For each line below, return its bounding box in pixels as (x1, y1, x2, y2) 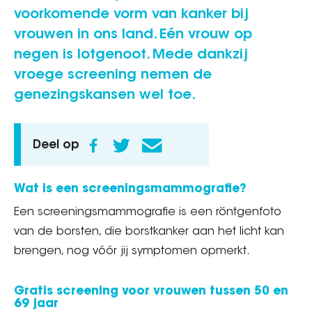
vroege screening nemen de (14, 68, 212, 82)
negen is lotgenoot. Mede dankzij (14, 48, 248, 62)
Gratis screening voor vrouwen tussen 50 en (14, 286, 288, 297)
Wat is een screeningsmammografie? (14, 183, 247, 195)
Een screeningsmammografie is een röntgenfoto (14, 207, 281, 218)
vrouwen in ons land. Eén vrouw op (14, 28, 252, 42)
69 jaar (14, 298, 58, 310)
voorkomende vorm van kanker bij (14, 8, 249, 22)
